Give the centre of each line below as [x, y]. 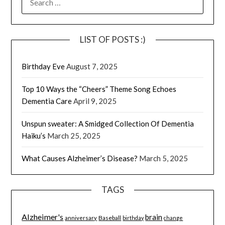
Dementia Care [47, 101]
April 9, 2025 [95, 101]
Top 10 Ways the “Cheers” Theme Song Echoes [99, 89]
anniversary [81, 217]
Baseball [110, 217]
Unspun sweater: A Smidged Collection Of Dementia [108, 123]
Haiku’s [34, 135]
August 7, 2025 [92, 66]
